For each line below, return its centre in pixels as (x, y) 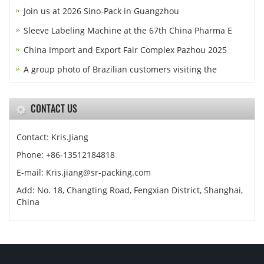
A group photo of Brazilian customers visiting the (120, 69)
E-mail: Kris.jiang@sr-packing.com (84, 172)
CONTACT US (54, 108)
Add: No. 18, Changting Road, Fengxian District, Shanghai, (130, 190)
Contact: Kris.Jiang (52, 137)
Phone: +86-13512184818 (66, 155)
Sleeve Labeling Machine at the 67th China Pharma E (128, 30)
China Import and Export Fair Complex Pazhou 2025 (125, 50)
